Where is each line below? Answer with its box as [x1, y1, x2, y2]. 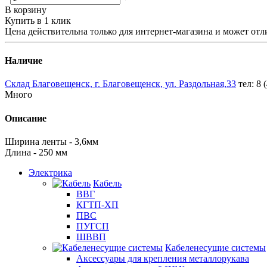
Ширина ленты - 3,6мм [5, 136, 98, 147]
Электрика [29, 167, 72, 178]
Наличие [5, 55, 42, 66]
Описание [5, 113, 46, 123]
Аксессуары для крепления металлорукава [76, 253, 249, 263]
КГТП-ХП [76, 199, 119, 210]
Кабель [93, 178, 122, 188]
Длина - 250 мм [5, 147, 67, 157]
